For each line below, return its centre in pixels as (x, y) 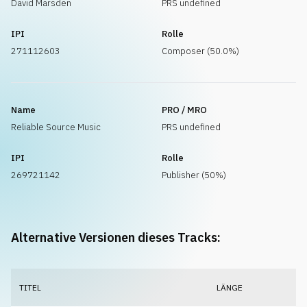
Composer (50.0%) (200, 51)
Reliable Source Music (56, 127)
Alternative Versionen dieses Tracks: (116, 237)
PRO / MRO (184, 110)
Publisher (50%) (194, 175)
